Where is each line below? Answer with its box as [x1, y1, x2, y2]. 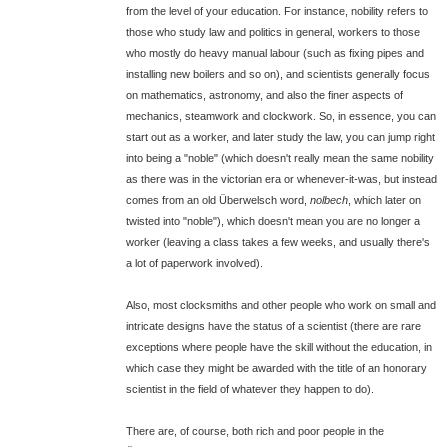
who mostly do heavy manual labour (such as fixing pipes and [125, 47, 424, 59]
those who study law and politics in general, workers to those [125, 26, 420, 38]
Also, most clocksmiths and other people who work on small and [125, 299, 436, 311]
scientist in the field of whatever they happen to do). [125, 383, 374, 395]
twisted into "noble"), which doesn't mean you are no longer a [125, 215, 420, 227]
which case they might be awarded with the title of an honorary [125, 362, 427, 374]
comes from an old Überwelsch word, [125, 194, 310, 206]
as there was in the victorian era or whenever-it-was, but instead [125, 173, 437, 185]
